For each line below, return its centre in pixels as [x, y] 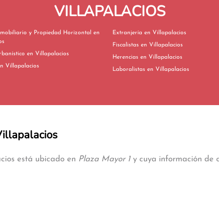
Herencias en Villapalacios [161, 57]
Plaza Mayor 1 [104, 159]
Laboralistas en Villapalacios [168, 69]
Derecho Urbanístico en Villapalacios [48, 54]
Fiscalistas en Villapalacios [162, 45]
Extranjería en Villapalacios [165, 33]
